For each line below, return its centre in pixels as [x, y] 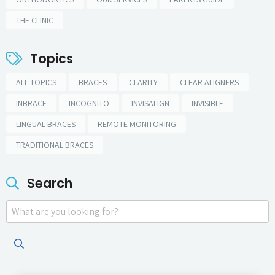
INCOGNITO [89, 103]
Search [48, 183]
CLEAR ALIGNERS [209, 82]
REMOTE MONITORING [137, 124]
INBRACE [31, 103]
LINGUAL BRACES [46, 124]
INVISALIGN [150, 103]
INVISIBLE [207, 103]
